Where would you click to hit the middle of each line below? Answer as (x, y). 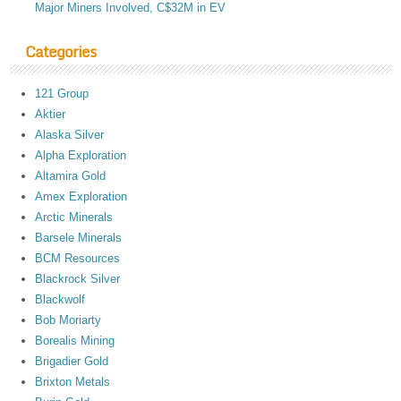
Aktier (51, 115)
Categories (60, 52)
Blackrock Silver (78, 279)
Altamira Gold (71, 176)
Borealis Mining (75, 341)
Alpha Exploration (81, 156)
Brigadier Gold (72, 362)
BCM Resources (78, 259)
